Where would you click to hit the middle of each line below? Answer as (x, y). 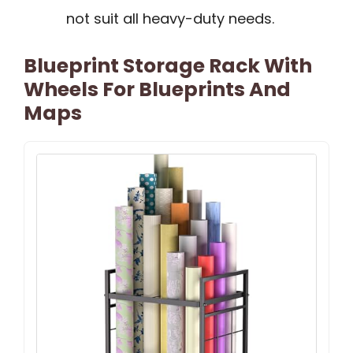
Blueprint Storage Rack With (168, 66)
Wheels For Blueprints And (157, 90)
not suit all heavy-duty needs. (170, 19)
